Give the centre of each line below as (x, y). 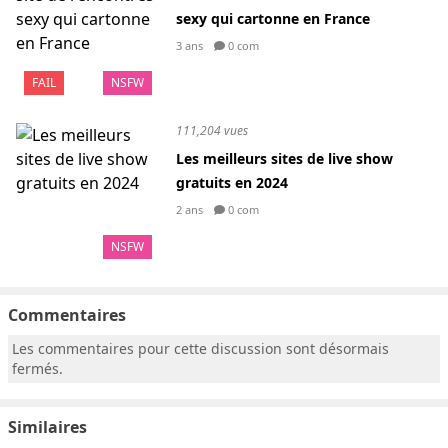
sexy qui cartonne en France (273, 18)
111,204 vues (212, 130)
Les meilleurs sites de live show (284, 158)
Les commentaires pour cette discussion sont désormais (200, 348)
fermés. (37, 368)
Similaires (47, 427)
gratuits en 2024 (232, 182)
